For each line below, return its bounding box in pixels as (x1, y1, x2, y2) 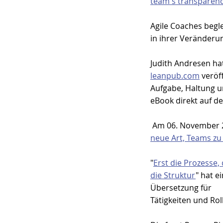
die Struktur (150, 169, 196, 181)
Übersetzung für (150, 182, 214, 193)
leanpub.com (150, 70, 200, 81)
